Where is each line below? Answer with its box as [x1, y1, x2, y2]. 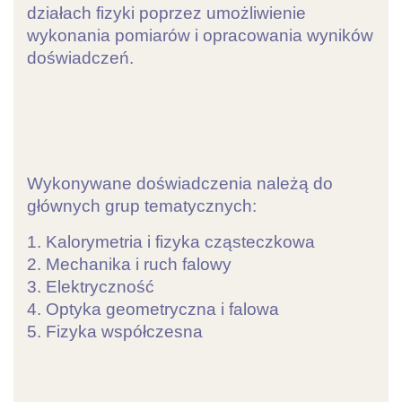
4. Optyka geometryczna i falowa [27, 300, 279, 319]
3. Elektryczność [27, 277, 154, 297]
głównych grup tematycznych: [27, 197, 257, 216]
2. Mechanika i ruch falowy [27, 255, 232, 275]
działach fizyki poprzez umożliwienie [27, 4, 306, 22]
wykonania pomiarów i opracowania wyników [27, 26, 373, 45]
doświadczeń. [27, 48, 134, 67]
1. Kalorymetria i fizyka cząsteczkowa [27, 232, 315, 252]
